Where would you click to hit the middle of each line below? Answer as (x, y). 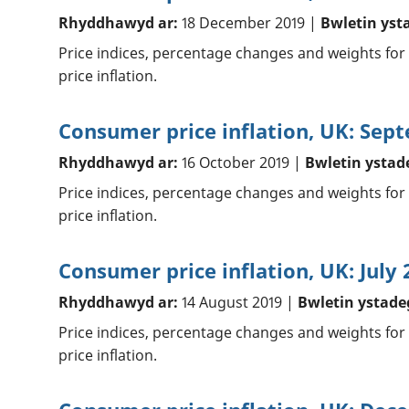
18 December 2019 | (249, 23)
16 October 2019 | (241, 163)
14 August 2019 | (237, 303)
